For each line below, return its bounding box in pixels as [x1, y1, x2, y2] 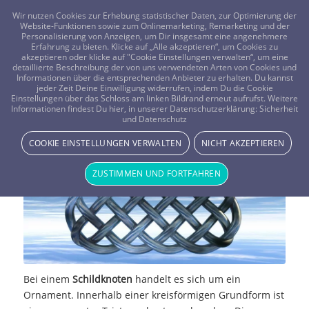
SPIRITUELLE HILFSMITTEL [23, 120, 115, 130]
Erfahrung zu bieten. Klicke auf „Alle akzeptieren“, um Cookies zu [31, 41, 278, 53]
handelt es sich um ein [132, 272, 241, 286]
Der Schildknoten [23, 95, 152, 114]
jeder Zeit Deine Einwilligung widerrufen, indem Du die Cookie [36, 82, 273, 94]
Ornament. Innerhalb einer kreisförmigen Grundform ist [23, 288, 284, 301]
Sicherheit [259, 103, 298, 115]
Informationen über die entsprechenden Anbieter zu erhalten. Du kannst [16, 72, 293, 84]
